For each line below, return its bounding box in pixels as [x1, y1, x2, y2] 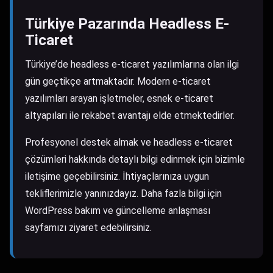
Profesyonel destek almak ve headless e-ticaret [25, 136, 233, 148]
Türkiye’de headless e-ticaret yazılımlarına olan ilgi [25, 58, 239, 70]
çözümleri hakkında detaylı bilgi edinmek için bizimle [25, 154, 245, 165]
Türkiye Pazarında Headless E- [25, 15, 229, 32]
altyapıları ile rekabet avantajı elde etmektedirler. [25, 110, 235, 121]
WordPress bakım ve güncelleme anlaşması [25, 205, 210, 216]
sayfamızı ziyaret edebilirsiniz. [25, 222, 152, 233]
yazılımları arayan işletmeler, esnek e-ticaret [25, 93, 213, 104]
